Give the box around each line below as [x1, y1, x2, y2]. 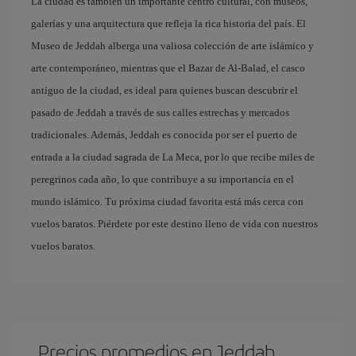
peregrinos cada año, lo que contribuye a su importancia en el [31, 173, 294, 185]
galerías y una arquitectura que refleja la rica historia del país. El [31, 17, 306, 29]
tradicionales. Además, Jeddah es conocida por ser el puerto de [31, 129, 297, 141]
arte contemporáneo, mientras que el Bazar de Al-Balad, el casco [31, 62, 305, 74]
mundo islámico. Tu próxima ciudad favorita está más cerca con [31, 195, 304, 207]
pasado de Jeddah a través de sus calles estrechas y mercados [31, 106, 289, 118]
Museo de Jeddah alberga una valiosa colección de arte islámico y [31, 40, 314, 52]
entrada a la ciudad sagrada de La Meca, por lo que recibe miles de [31, 151, 315, 163]
